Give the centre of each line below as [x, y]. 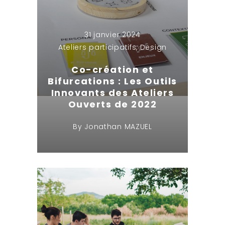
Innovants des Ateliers [113, 92]
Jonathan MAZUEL [118, 126]
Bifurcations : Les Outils [113, 81]
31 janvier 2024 [113, 34]
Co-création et [113, 69]
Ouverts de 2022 [113, 104]
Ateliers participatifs [97, 47]
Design [153, 47]
